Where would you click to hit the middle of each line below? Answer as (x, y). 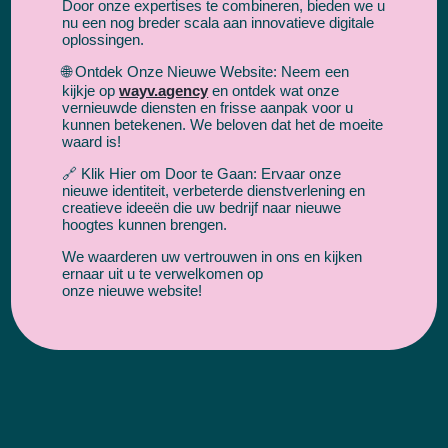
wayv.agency (164, 90)
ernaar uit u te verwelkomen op (163, 273)
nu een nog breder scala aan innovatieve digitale (218, 22)
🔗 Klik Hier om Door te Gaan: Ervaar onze (202, 173)
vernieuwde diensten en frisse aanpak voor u (208, 107)
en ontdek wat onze (274, 90)
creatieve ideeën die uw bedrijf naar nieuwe (202, 207)
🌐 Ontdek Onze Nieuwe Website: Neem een (206, 71)
